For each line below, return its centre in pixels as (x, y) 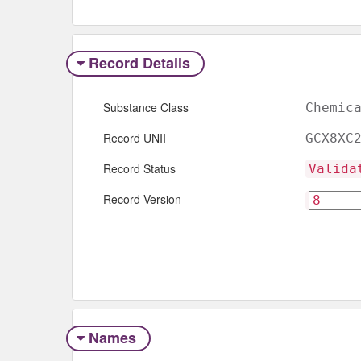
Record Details (139, 62)
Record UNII (135, 138)
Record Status (139, 169)
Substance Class (146, 108)
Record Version (142, 199)
